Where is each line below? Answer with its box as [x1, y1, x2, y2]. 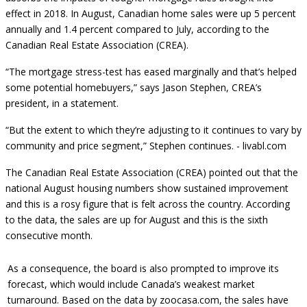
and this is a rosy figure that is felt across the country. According [5, 197, 290, 210]
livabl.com [243, 139, 286, 152]
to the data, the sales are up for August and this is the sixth [5, 213, 268, 226]
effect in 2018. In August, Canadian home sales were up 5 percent [5, 7, 296, 20]
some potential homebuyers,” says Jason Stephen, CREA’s [5, 81, 262, 94]
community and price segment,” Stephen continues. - [5, 139, 243, 152]
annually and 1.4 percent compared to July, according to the [5, 23, 269, 36]
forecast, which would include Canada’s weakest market [8, 278, 255, 291]
